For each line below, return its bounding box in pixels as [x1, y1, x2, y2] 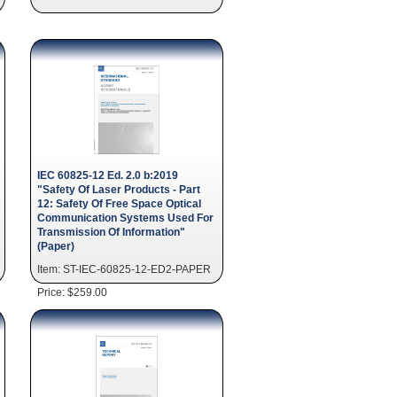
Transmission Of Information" [37, 226, 185, 237]
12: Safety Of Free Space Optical [37, 198, 201, 209]
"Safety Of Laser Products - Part [37, 183, 200, 195]
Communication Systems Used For [37, 212, 214, 223]
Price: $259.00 [37, 286, 107, 298]
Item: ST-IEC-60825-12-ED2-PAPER [37, 263, 211, 275]
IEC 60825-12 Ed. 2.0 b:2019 [37, 169, 178, 181]
